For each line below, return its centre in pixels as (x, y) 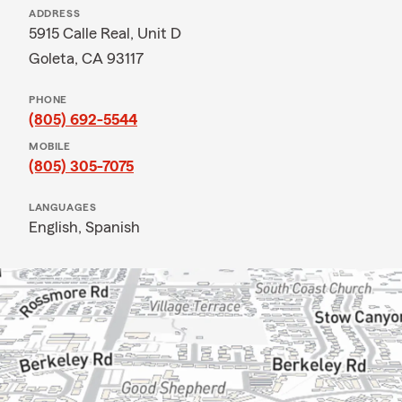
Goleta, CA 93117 (87, 58)
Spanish (113, 227)
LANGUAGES (63, 207)
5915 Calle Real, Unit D (105, 33)
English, (57, 227)
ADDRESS (55, 13)
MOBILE (50, 146)
